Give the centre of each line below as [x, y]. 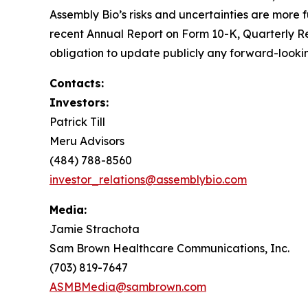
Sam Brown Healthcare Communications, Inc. [169, 249]
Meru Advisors [87, 141]
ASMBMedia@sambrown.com [128, 287]
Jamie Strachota [95, 229]
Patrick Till [77, 122]
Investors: [79, 103]
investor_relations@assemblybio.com [148, 180]
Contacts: [77, 84]
